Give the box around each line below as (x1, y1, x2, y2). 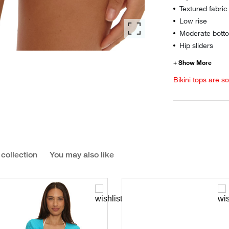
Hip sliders (179, 41, 213, 50)
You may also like (50, 150, 114, 159)
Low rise (179, 16, 207, 25)
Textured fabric (179, 4, 227, 13)
